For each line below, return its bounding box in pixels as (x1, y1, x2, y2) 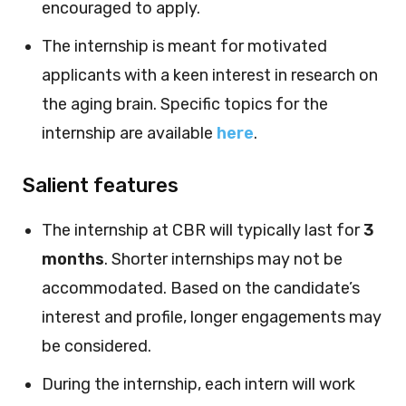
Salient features (23, 172, 179, 198)
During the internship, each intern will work (42, 373, 355, 394)
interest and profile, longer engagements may (42, 306, 382, 327)
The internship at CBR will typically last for (42, 219, 363, 240)
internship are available (42, 122, 217, 143)
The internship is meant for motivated (42, 35, 327, 56)
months (42, 248, 104, 269)
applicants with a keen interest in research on (42, 64, 378, 85)
